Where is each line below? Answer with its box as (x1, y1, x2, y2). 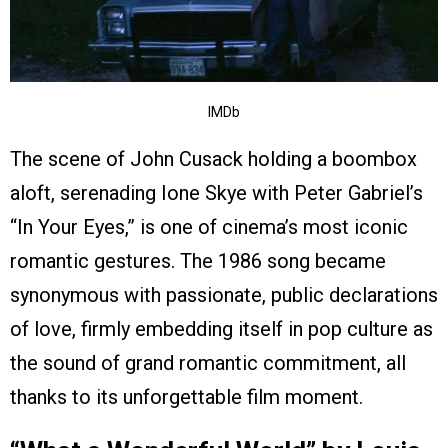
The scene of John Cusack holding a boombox (10, 146, 417, 171)
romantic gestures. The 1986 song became (10, 248, 386, 273)
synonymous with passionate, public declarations (10, 282, 438, 307)
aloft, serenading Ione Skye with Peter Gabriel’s (10, 180, 423, 205)
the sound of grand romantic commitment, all (10, 350, 406, 375)
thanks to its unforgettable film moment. (10, 384, 363, 409)
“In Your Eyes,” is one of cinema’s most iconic (10, 214, 408, 239)
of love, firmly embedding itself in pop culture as (10, 316, 433, 341)
